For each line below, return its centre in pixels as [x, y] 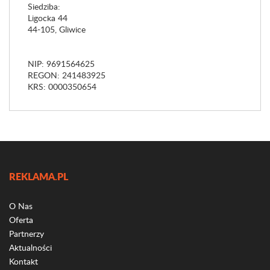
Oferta [21, 220]
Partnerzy [27, 234]
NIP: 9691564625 [61, 64]
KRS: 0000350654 [62, 87]
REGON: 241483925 [67, 75]
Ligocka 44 [48, 18]
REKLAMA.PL [39, 177]
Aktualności [30, 248]
